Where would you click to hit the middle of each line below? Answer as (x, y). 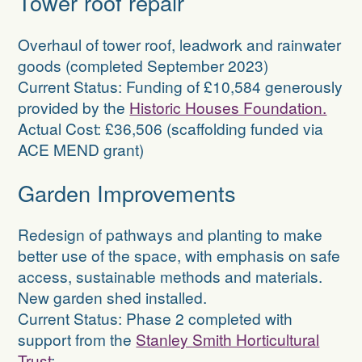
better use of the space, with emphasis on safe (179, 255)
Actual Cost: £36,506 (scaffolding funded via (171, 128)
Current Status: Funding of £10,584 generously (181, 86)
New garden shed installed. (113, 297)
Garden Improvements (127, 193)
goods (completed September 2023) (143, 65)
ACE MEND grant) (81, 149)
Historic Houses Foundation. (228, 107)
